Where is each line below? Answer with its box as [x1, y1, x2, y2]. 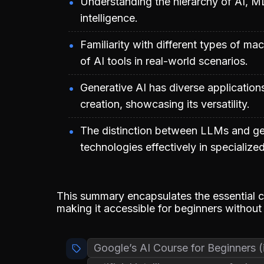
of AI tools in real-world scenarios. [80, 54, 248, 67]
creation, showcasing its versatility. [80, 97, 250, 110]
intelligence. [80, 11, 138, 24]
